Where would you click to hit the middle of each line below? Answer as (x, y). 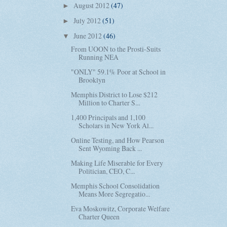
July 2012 (88, 21)
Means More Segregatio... (115, 194)
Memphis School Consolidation (116, 186)
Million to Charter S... (109, 102)
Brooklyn (92, 80)
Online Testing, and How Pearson (118, 140)
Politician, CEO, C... (107, 171)
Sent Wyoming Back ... (110, 148)
